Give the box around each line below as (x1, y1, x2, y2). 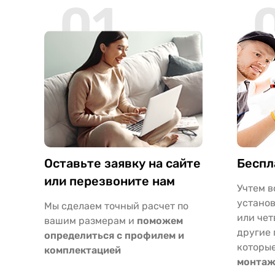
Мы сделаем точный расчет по (44, 199, 188, 212)
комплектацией (44, 244, 121, 256)
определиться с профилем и (44, 229, 184, 241)
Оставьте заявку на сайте (44, 155, 201, 171)
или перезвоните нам (44, 173, 175, 188)
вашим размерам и (44, 214, 137, 227)
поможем (136, 214, 183, 227)
